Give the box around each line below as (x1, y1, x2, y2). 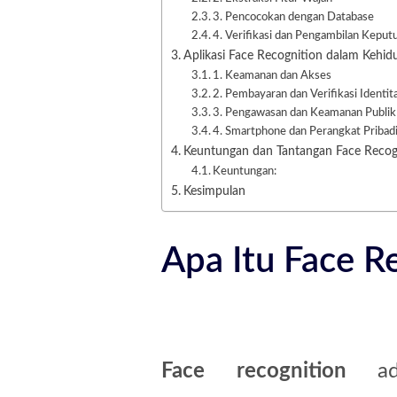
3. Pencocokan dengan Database (213, 11, 375, 23)
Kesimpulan (183, 183, 245, 198)
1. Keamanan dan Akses (213, 69, 332, 82)
